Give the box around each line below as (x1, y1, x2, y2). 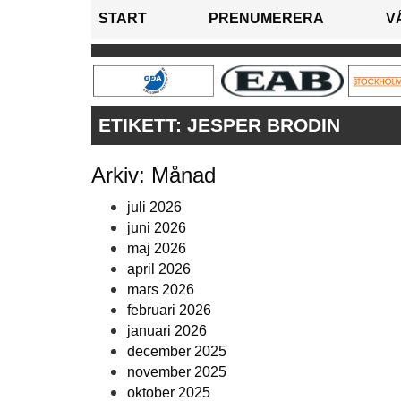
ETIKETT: (98, 115, 187, 136)
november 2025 (127, 364, 226, 380)
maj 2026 (127, 241, 186, 257)
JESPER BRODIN (187, 115, 340, 136)
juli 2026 (127, 200, 182, 216)
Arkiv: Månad (91, 163, 216, 188)
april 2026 (127, 261, 191, 277)
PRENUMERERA (209, 11, 324, 27)
